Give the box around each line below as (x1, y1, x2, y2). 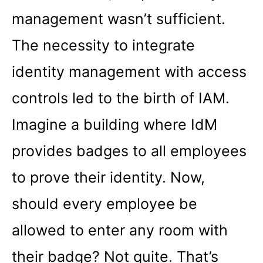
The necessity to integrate (12, 36, 195, 54)
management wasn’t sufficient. (12, 9, 225, 28)
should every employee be (12, 194, 197, 213)
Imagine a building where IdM (12, 115, 217, 133)
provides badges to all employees (12, 141, 247, 160)
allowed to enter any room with (12, 221, 228, 239)
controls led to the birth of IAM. (12, 89, 230, 107)
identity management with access (12, 62, 247, 80)
